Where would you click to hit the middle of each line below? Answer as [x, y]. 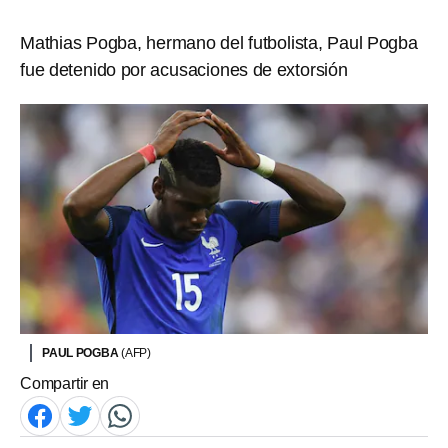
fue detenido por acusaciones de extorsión [184, 70]
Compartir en [65, 383]
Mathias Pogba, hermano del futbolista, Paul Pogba [219, 43]
